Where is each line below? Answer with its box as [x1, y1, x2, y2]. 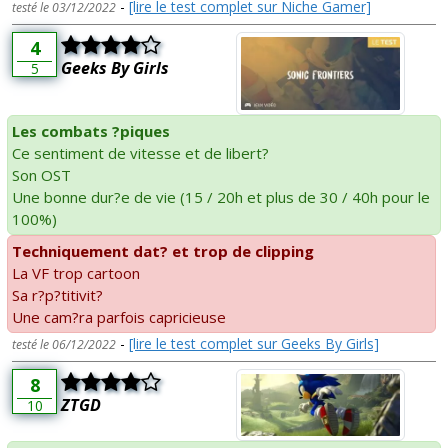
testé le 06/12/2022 [12, 336, 116, 354]
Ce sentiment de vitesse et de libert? [12, 143, 269, 164]
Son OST [12, 165, 71, 186]
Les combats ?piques [12, 121, 170, 142]
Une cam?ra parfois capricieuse [12, 307, 226, 328]
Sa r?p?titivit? [12, 285, 103, 306]
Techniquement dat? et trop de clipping [12, 241, 314, 262]
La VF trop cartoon [12, 263, 140, 284]
